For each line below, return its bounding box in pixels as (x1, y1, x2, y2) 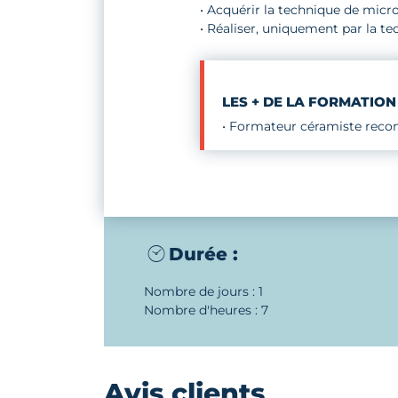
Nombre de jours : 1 (144, 283, 263, 300)
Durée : (169, 243, 238, 266)
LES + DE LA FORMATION (221, 93, 396, 111)
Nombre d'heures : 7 (144, 302, 268, 319)
